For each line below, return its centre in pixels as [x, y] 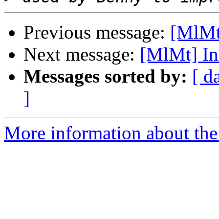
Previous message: [97, 32]
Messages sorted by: [105, 76]
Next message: [82, 54]
